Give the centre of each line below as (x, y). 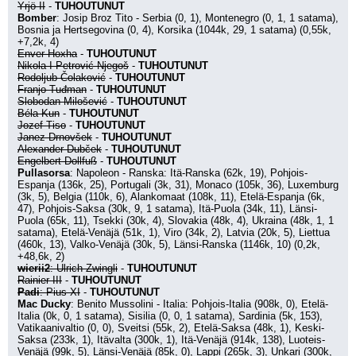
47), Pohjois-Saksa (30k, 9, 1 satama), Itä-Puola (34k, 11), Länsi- (167, 209)
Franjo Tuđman (52, 89)
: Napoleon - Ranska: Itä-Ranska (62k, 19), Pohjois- (189, 173)
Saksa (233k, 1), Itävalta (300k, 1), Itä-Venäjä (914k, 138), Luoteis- (171, 340)
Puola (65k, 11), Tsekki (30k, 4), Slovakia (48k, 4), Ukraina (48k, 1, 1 (176, 221)
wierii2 (34, 268)
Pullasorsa (44, 173)
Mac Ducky (44, 304)
